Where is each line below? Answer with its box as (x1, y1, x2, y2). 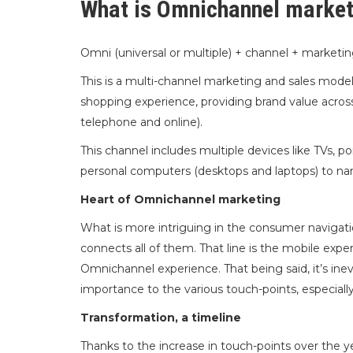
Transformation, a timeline (80, 310, 241, 325)
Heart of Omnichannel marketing (80, 192, 281, 206)
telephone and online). (80, 115, 203, 129)
